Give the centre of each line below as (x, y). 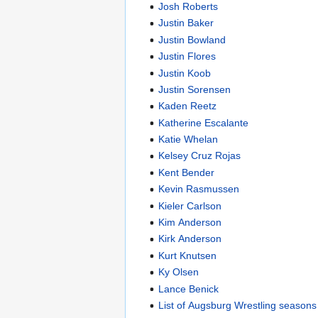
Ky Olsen (179, 272)
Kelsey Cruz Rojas (200, 156)
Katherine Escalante (204, 122)
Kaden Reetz (188, 106)
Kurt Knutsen (188, 255)
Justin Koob (185, 73)
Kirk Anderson (190, 239)
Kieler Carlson (190, 205)
